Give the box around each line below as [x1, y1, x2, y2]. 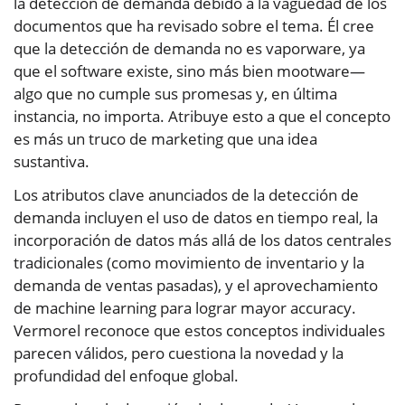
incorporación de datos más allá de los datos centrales [14, 230, 391, 251]
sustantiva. [14, 151, 89, 173]
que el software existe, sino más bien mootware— [14, 61, 365, 82]
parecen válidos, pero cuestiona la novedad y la [14, 343, 344, 364]
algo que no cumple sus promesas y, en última [14, 83, 337, 105]
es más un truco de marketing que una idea [14, 128, 317, 150]
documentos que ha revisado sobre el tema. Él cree [14, 15, 374, 37]
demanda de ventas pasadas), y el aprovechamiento [14, 275, 378, 297]
